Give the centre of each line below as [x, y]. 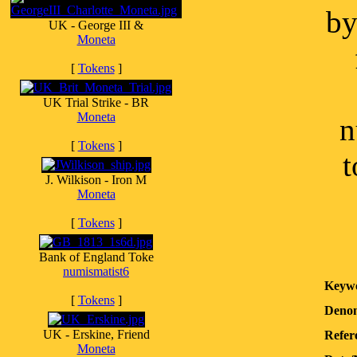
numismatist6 [96, 271]
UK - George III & [96, 25]
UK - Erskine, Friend [96, 334]
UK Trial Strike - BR [96, 102]
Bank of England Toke [96, 257]
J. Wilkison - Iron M [96, 180]
